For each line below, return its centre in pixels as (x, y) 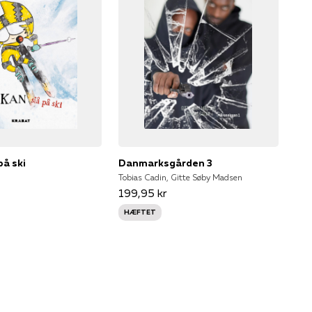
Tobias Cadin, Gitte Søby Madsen (180, 177)
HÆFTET (140, 212)
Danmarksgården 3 (165, 163)
